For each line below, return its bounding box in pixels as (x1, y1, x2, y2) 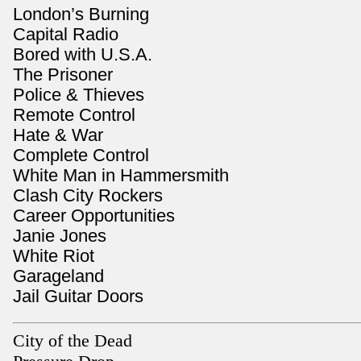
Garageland (13, 266, 104, 287)
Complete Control (13, 145, 149, 166)
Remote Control (13, 105, 135, 126)
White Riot (13, 246, 94, 267)
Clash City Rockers (13, 185, 163, 206)
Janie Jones (13, 226, 106, 247)
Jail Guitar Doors (13, 286, 143, 307)
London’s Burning (13, 4, 149, 25)
